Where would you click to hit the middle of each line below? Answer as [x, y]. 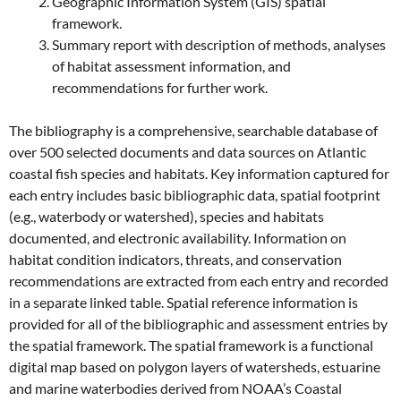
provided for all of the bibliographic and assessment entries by [198, 323]
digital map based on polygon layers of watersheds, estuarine [195, 366]
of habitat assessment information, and [171, 65]
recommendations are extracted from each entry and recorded [199, 280]
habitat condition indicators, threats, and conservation [175, 259]
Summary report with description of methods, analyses [219, 44]
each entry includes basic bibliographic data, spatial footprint [195, 194]
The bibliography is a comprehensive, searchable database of [193, 130]
